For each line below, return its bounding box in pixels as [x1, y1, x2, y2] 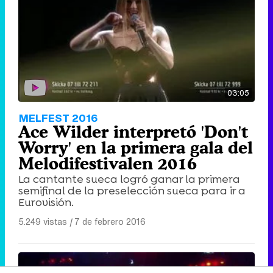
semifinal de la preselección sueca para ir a [18, 183, 246, 199]
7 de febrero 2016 [74, 215, 146, 229]
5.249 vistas [18, 215, 67, 229]
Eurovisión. [18, 195, 74, 210]
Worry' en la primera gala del [18, 138, 253, 158]
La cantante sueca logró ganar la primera [18, 172, 240, 187]
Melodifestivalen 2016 [18, 154, 197, 174]
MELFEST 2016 [19, 110, 97, 126]
